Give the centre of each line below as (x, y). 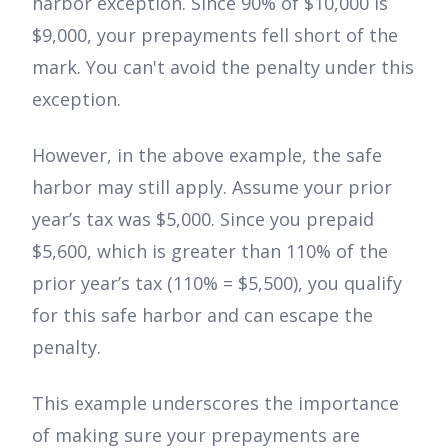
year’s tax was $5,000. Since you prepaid (203, 218)
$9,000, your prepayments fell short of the (215, 34)
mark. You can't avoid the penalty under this (223, 66)
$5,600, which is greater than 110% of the (210, 250)
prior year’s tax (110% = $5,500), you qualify (217, 282)
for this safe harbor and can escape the (202, 314)
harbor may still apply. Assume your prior (212, 186)
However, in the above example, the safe (207, 154)
